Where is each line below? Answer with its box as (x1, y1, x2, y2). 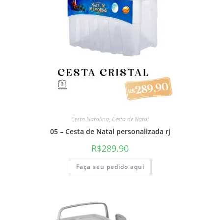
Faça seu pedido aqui (76, 163, 144, 171)
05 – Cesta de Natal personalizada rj (50, 127, 170, 136)
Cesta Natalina (71, 115, 109, 123)
